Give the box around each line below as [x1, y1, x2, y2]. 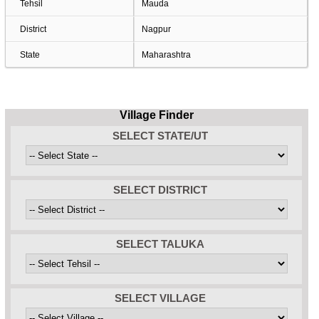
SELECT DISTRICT [113, 184, 207, 196]
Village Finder [119, 109, 194, 121]
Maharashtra [141, 50, 191, 60]
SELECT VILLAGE [114, 292, 206, 304]
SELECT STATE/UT [112, 130, 208, 142]
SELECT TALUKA [115, 238, 204, 250]
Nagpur [141, 24, 171, 34]
